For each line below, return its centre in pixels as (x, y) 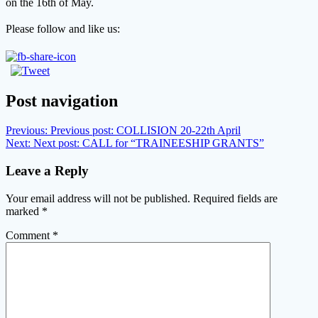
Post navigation (62, 100)
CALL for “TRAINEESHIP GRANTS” (173, 143)
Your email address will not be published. (98, 198)
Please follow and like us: (63, 29)
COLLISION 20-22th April (179, 131)
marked (24, 211)
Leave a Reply (47, 171)
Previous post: (82, 131)
